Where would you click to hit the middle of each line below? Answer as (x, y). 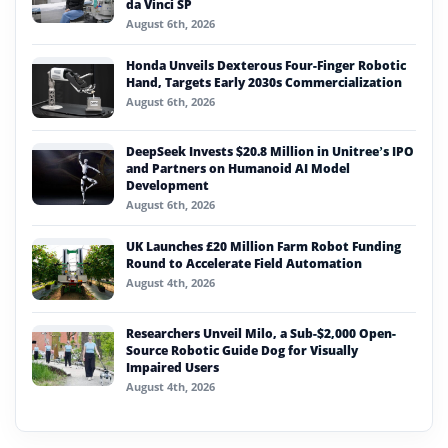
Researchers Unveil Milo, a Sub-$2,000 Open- (261, 333)
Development (167, 186)
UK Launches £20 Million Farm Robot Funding (263, 247)
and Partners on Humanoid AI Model (238, 169)
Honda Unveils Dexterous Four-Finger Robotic (266, 65)
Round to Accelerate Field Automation (244, 264)
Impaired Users (172, 367)
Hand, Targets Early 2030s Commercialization (264, 82)
